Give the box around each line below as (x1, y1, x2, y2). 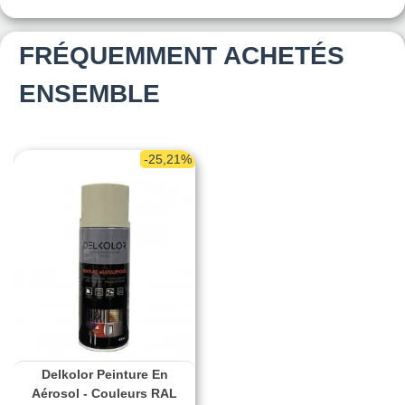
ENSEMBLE (19, 79, 160, 108)
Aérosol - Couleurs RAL (32, 386, 177, 401)
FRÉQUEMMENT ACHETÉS (19, 41, 344, 70)
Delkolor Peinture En (41, 367, 168, 382)
